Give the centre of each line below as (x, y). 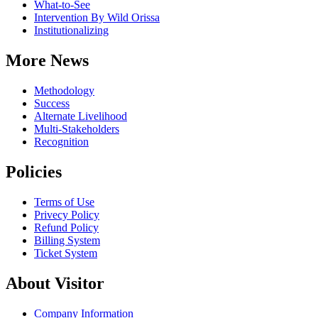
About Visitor (55, 283)
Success (52, 104)
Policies (34, 172)
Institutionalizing (71, 31)
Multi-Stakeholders (77, 129)
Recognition (61, 142)
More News (47, 61)
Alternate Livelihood (81, 116)
